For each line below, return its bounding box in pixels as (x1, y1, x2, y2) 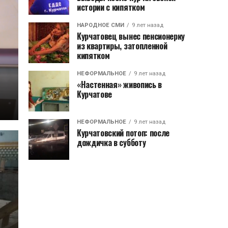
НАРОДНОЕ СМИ (77, 22, 124, 28)
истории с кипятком (77, 1, 145, 13)
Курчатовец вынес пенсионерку (77, 30, 185, 42)
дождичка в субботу (77, 136, 146, 149)
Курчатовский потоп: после (77, 127, 169, 139)
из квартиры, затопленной (77, 40, 167, 52)
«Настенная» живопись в (77, 78, 162, 91)
